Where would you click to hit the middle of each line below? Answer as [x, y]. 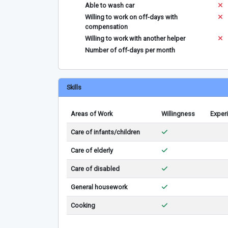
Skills [74, 87]
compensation [106, 27]
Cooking [83, 205]
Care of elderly [92, 150]
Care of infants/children [105, 132]
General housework [99, 187]
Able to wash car [110, 5]
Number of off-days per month [130, 50]
